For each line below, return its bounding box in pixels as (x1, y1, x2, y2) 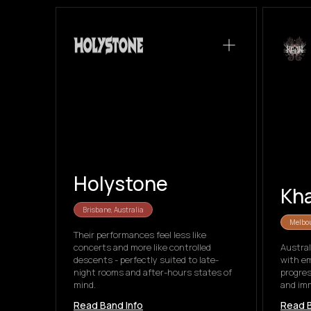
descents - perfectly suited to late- (74, 253, 219, 266)
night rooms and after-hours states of (74, 266, 232, 278)
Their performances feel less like (74, 228, 206, 241)
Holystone (74, 170, 168, 196)
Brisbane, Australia (83, 205, 144, 215)
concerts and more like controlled (74, 241, 211, 253)
